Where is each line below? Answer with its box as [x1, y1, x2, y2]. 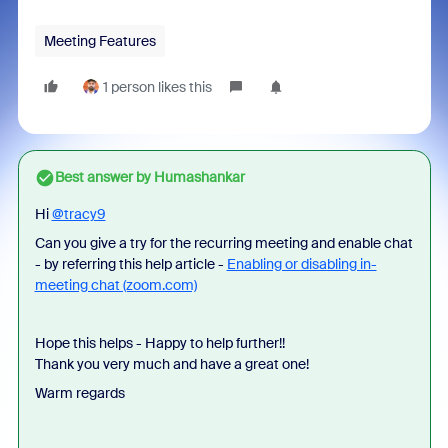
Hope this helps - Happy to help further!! [34, 334, 285, 352]
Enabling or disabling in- [226, 255, 377, 273]
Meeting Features [43, 32, 156, 50]
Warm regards [34, 384, 125, 402]
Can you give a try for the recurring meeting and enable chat [34, 234, 413, 252]
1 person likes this [102, 78, 212, 96]
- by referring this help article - [34, 255, 227, 273]
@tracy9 [51, 205, 106, 223]
